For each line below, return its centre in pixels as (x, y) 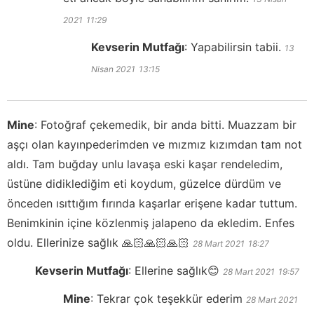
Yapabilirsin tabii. (236, 47)
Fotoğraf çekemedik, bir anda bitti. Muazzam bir (169, 125)
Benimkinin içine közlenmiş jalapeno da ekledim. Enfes (151, 223)
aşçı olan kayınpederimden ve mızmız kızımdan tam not (155, 145)
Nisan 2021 (113, 69)
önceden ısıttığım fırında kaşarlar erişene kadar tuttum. (152, 204)
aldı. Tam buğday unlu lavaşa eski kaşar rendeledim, (145, 164)
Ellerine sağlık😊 (177, 271)
